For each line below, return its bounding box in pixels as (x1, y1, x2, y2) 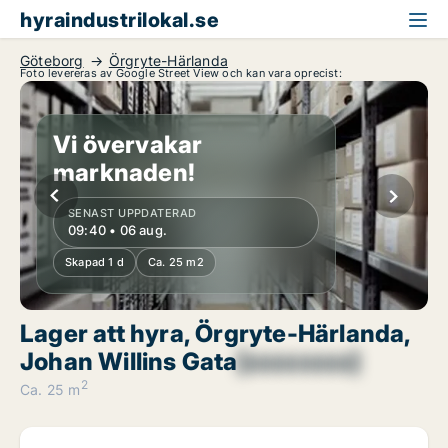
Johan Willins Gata (20, 347, 238, 377)
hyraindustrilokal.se (20, 8, 219, 32)
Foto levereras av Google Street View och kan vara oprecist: (20, 67, 342, 81)
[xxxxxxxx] (237, 347, 360, 377)
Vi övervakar (53, 130, 203, 160)
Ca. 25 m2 (148, 255, 204, 270)
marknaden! (53, 158, 195, 188)
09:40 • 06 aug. (68, 222, 167, 239)
